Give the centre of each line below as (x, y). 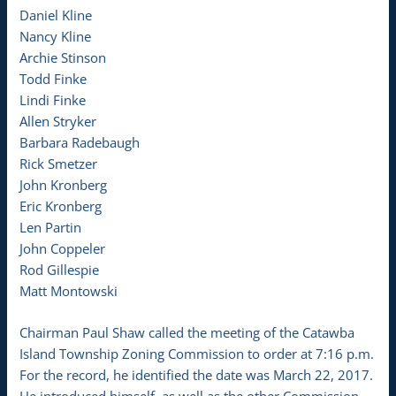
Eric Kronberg (61, 206)
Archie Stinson (63, 57)
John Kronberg (64, 184)
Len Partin (51, 227)
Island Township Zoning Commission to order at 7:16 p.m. (197, 354)
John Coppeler (63, 248)
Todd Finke (53, 78)
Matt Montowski (69, 290)
